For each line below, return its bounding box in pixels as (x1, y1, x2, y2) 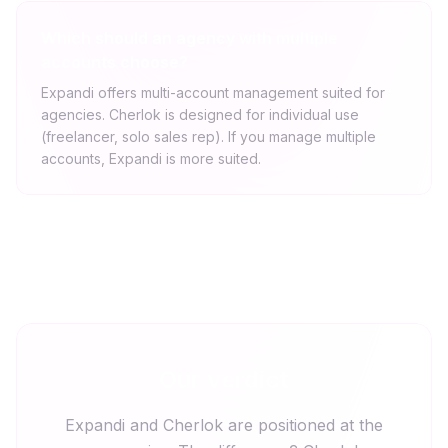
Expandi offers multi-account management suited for (41, 84, 385, 101)
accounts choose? (41, 52, 188, 72)
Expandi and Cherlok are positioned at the (65, 415, 383, 435)
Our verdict (159, 365, 289, 394)
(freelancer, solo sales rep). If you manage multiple (41, 128, 376, 145)
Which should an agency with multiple (41, 28, 338, 48)
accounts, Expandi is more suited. (41, 150, 261, 167)
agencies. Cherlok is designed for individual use (41, 106, 359, 123)
